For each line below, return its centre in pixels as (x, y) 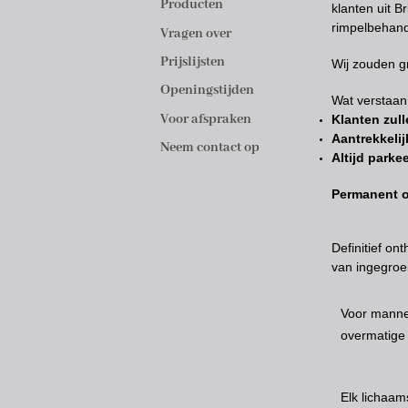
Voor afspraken (206, 119)
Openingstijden (207, 91)
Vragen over (196, 33)
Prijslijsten (193, 61)
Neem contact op (210, 147)
